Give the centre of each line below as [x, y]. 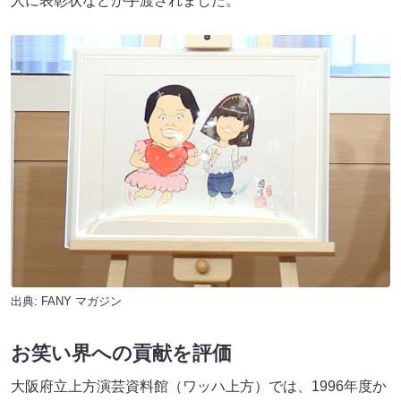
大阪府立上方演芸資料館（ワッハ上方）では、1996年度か [199, 387]
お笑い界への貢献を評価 [121, 354]
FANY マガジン [81, 302]
